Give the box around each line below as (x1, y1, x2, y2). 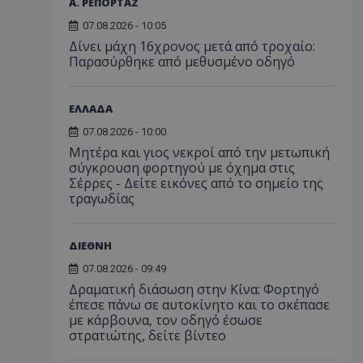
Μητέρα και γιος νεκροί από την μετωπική (69, 143, 330, 161)
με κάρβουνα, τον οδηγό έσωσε (69, 310, 263, 329)
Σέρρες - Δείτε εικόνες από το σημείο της (69, 173, 323, 192)
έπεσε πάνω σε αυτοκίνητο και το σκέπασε (69, 295, 330, 314)
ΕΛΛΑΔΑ (69, 100, 113, 116)
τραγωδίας (69, 189, 135, 207)
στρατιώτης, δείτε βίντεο (69, 326, 226, 344)
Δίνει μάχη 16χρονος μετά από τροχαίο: (69, 36, 315, 55)
